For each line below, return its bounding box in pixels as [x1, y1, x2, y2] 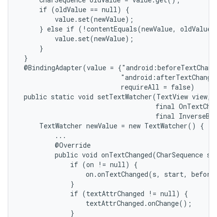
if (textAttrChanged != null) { [20, 189, 188, 198]
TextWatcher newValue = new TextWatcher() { [20, 121, 204, 130]
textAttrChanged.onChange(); [20, 199, 192, 208]
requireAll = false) [20, 82, 195, 92]
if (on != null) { [20, 160, 138, 169]
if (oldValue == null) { [20, 5, 129, 14]
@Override [20, 140, 91, 150]
